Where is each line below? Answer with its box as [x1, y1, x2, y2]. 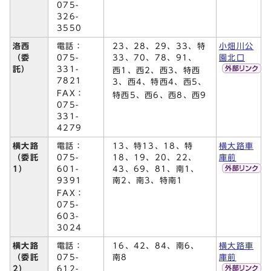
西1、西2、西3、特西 [113, 67, 201, 75]
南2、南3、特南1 [113, 176, 183, 184]
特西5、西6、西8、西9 [113, 91, 207, 99]
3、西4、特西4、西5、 [113, 78, 207, 87]
